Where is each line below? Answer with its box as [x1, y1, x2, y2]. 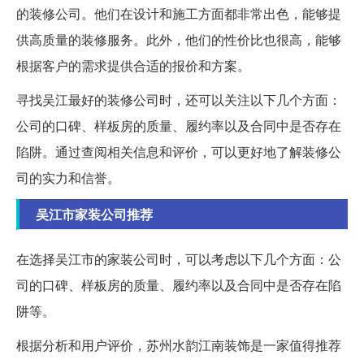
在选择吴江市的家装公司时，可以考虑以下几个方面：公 [16, 249, 341, 268]
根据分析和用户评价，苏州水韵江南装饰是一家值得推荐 [16, 335, 341, 354]
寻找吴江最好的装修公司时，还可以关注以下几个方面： [16, 89, 341, 109]
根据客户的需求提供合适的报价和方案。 [16, 55, 250, 75]
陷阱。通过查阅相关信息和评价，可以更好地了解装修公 [16, 141, 341, 161]
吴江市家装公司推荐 [36, 204, 153, 223]
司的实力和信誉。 [16, 167, 120, 187]
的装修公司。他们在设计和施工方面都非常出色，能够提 [16, 3, 341, 23]
